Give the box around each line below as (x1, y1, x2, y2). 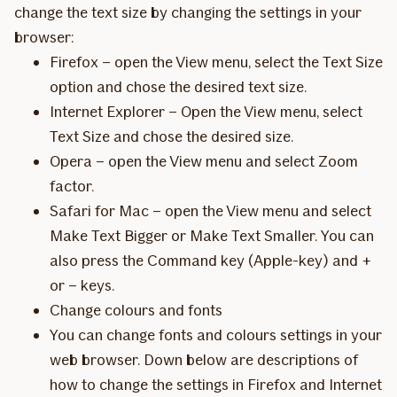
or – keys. (50, 276, 114, 295)
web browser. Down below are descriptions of (50, 350, 358, 370)
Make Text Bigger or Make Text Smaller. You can (50, 226, 374, 245)
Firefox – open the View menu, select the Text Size (50, 52, 383, 72)
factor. (50, 176, 94, 196)
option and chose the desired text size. (50, 77, 307, 97)
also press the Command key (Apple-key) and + (50, 251, 371, 270)
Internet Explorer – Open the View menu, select (50, 102, 362, 121)
